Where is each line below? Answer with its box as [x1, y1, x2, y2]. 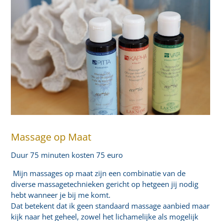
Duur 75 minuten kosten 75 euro [11, 150, 123, 160]
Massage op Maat [11, 130, 92, 144]
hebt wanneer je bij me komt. [11, 190, 111, 200]
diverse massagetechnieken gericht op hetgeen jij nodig [11, 179, 199, 189]
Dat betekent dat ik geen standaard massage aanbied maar [11, 201, 210, 211]
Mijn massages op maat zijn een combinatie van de [11, 168, 186, 179]
